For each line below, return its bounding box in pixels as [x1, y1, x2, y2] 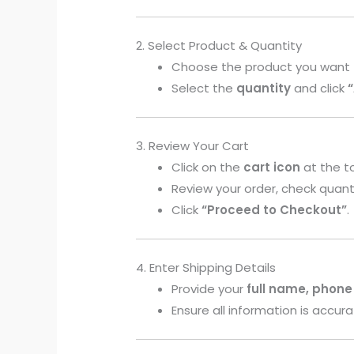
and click [291, 80, 348, 97]
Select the [171, 80, 237, 97]
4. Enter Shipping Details [136, 259, 277, 277]
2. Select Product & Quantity [136, 37, 303, 55]
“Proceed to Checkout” [201, 201, 348, 219]
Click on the [171, 159, 244, 176]
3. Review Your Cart [136, 137, 250, 155]
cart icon [243, 159, 301, 176]
